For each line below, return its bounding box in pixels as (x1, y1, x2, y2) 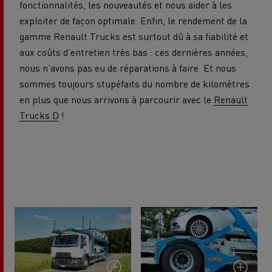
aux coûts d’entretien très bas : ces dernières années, (19, 45, 248, 58)
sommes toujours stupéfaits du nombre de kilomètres (19, 76, 250, 90)
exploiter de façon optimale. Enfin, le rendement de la (19, 13, 247, 27)
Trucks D (19, 108, 59, 121)
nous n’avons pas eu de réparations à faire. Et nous (19, 61, 236, 74)
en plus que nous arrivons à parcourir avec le (19, 92, 214, 106)
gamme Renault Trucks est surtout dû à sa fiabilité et (19, 29, 248, 42)
